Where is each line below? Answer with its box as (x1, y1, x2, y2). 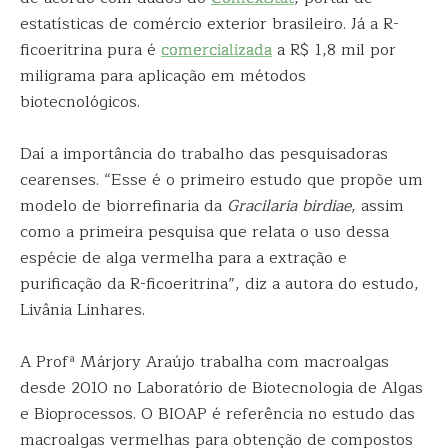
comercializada (161, 37, 272, 63)
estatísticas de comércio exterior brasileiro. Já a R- (20, 11, 399, 37)
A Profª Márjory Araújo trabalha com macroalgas (20, 349, 389, 375)
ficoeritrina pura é (20, 37, 161, 63)
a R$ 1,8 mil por (272, 37, 396, 63)
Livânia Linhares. (20, 297, 145, 323)
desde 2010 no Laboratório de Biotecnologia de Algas (20, 375, 423, 401)
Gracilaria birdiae (227, 193, 351, 219)
